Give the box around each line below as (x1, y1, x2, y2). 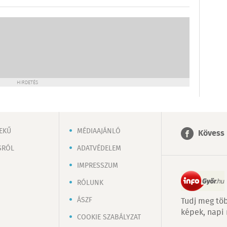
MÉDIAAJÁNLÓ (77, 126, 121, 137)
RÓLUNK (77, 177, 103, 188)
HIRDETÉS (17, 79, 38, 87)
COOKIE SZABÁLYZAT (77, 212, 141, 223)
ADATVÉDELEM (77, 143, 121, 154)
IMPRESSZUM (77, 160, 118, 171)
